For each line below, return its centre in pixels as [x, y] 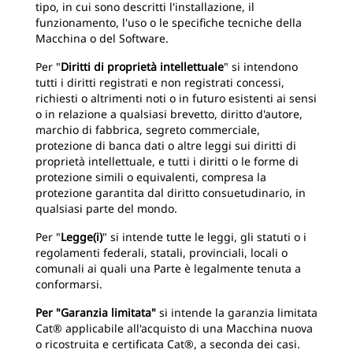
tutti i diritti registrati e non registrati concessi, [160, 82]
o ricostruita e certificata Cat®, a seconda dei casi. [168, 344]
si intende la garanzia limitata [237, 312]
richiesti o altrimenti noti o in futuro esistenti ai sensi [176, 98]
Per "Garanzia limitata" [96, 312]
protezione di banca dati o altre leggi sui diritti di [166, 145]
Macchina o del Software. [102, 38]
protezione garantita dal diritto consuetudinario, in [171, 193]
